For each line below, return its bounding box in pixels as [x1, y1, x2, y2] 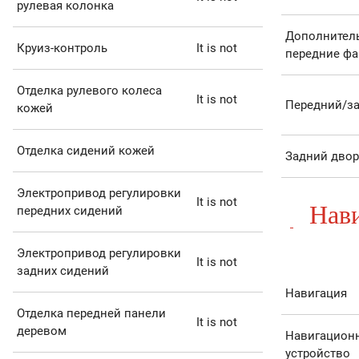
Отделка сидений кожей [16, 143, 155, 159]
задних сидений [16, 264, 109, 279]
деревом [16, 324, 67, 339]
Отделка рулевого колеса [16, 83, 162, 99]
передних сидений [16, 204, 123, 219]
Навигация [284, 286, 347, 301]
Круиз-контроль [16, 41, 107, 56]
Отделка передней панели [16, 306, 166, 321]
